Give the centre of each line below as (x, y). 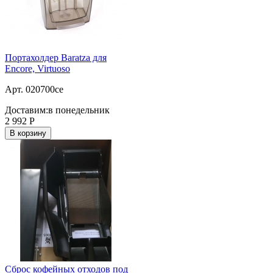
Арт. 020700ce (34, 89)
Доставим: (27, 110)
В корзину (28, 133)
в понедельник (79, 110)
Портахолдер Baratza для (56, 57)
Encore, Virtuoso (37, 68)
